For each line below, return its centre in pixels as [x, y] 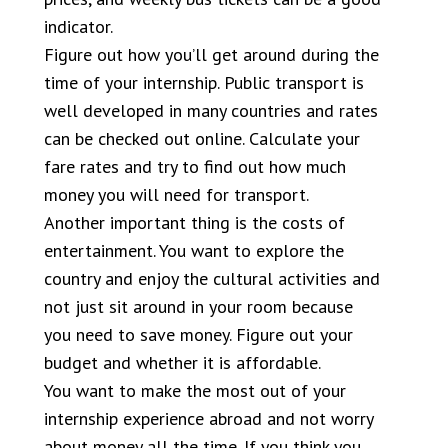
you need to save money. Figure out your [198, 334]
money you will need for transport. [176, 194]
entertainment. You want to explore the [194, 250]
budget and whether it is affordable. [182, 362]
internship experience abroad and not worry [208, 418]
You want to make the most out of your [195, 390]
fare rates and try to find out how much [195, 166]
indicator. [78, 26]
